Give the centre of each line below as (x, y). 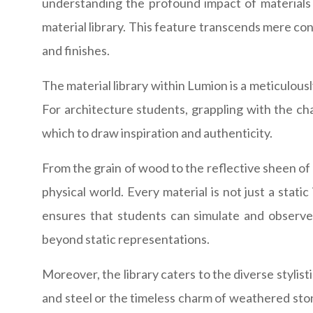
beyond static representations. (126, 239)
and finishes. (76, 51)
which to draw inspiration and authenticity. (157, 133)
